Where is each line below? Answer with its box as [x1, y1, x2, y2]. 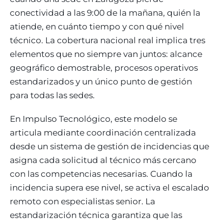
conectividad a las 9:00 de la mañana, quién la [10, 8, 200, 18]
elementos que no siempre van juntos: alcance [10, 49, 202, 59]
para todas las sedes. [10, 90, 95, 100]
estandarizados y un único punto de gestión [10, 77, 192, 86]
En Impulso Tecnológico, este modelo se [10, 114, 177, 124]
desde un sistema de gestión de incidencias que [10, 141, 209, 151]
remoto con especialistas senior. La [10, 196, 155, 206]
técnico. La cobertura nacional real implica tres [10, 35, 205, 45]
